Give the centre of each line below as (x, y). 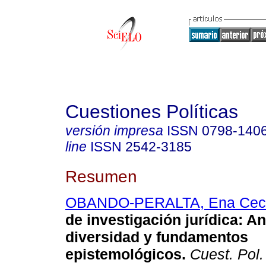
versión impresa (114, 131)
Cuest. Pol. (225, 254)
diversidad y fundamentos (157, 237)
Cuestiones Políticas (152, 112)
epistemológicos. (126, 254)
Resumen (101, 176)
